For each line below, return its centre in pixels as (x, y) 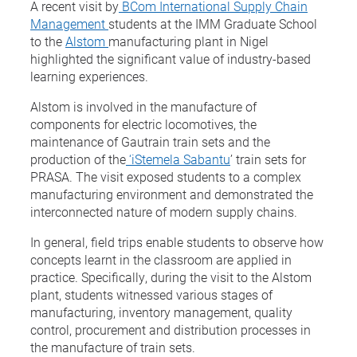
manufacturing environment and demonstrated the (172, 194)
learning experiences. (89, 76)
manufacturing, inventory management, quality (161, 312)
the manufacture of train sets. (113, 347)
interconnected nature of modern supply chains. (164, 211)
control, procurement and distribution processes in (171, 329)
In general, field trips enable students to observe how (177, 241)
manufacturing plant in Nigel (188, 41)
